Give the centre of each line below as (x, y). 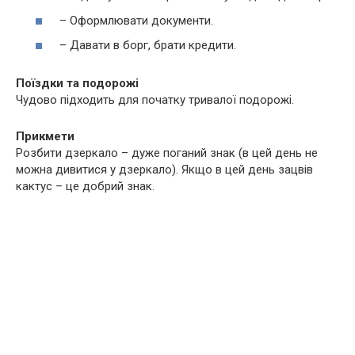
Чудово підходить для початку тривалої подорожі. (155, 100)
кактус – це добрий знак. (85, 187)
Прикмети (45, 137)
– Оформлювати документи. (136, 20)
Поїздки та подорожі (77, 84)
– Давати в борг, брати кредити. (148, 46)
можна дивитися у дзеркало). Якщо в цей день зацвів (164, 170)
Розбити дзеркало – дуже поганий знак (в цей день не (167, 153)
